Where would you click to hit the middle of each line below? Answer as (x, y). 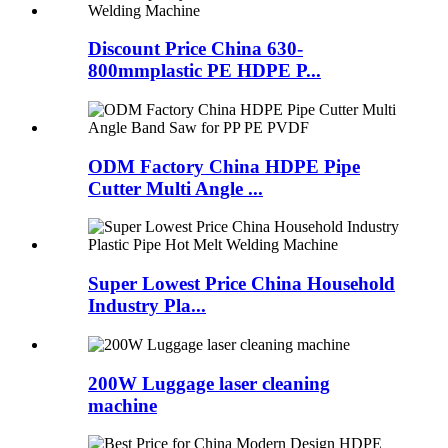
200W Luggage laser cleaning (209, 383)
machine (122, 405)
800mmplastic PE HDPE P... (204, 71)
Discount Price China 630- (195, 49)
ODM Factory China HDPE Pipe (224, 166)
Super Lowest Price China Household (241, 284)
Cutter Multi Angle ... (175, 188)
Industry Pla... (147, 306)
